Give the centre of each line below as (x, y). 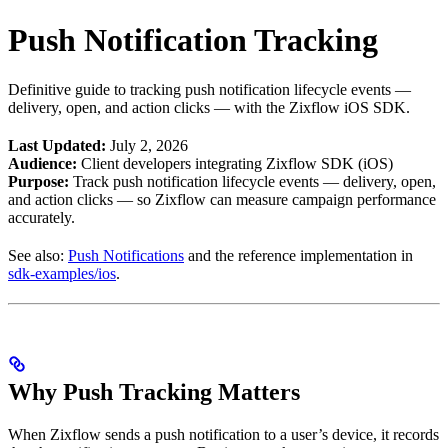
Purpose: (38, 181)
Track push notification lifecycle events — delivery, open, (252, 181)
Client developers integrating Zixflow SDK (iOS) (235, 163)
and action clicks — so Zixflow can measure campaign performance (222, 199)
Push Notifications (126, 255)
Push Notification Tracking (193, 40)
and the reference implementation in (298, 255)
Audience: (42, 163)
